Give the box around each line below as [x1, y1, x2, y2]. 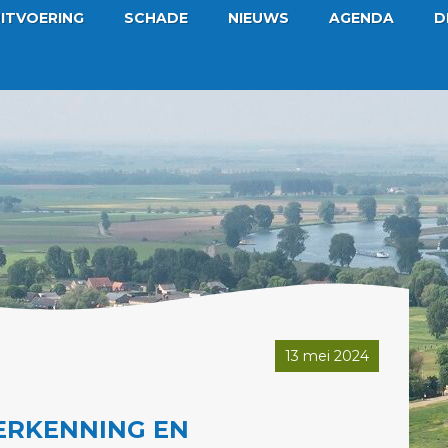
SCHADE [124, 9, 188, 27]
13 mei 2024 [285, 347, 369, 365]
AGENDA [329, 9, 394, 27]
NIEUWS [228, 9, 289, 27]
